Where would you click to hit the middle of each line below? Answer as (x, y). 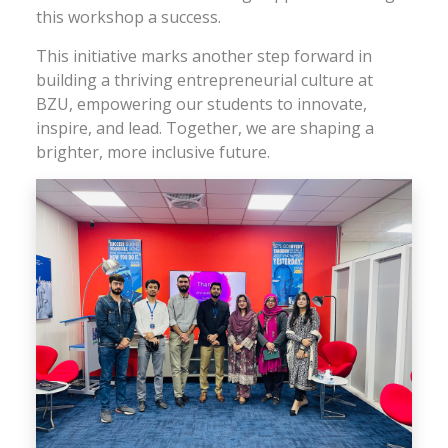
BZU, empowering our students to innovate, (201, 104)
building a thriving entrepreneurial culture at (204, 80)
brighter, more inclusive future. (153, 152)
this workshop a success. (128, 17)
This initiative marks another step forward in (204, 56)
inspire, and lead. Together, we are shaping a (205, 128)
